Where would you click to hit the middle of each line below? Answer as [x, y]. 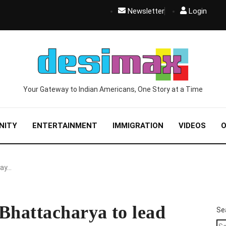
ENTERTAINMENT [65, 126]
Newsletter [146, 11]
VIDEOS [192, 126]
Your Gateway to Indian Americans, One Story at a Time [113, 89]
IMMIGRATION [138, 126]
